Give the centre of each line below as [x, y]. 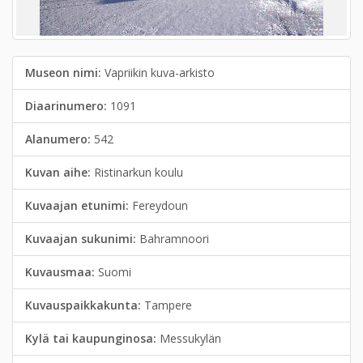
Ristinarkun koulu [139, 172]
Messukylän [190, 338]
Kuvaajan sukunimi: [82, 239]
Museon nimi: [65, 73]
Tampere [168, 305]
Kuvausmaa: [62, 272]
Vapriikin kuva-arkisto [160, 73]
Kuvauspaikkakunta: [85, 305]
